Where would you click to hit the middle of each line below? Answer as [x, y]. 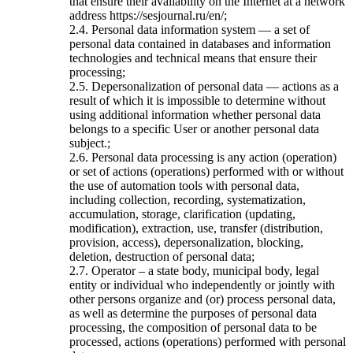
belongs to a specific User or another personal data [194, 128]
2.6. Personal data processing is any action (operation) [203, 157]
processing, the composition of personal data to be [193, 327]
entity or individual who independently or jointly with [202, 284]
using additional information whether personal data [195, 114]
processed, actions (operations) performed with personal [208, 341]
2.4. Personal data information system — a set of [190, 29]
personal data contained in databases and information [200, 43]
